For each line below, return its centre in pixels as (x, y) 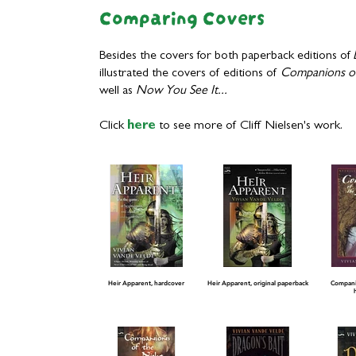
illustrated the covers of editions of (190, 74)
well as (118, 91)
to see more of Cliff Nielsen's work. (249, 126)
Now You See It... (182, 91)
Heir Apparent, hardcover (146, 283)
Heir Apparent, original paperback (257, 283)
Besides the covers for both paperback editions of (226, 56)
